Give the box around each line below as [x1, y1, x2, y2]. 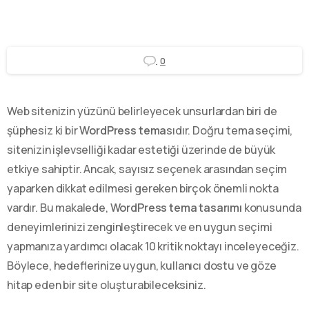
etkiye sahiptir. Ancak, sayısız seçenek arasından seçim [7, 161, 288, 177]
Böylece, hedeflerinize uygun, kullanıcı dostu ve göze [7, 257, 277, 273]
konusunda [241, 199, 301, 215]
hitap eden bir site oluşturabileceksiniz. [7, 277, 206, 292]
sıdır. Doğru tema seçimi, [166, 122, 293, 138]
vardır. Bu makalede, [7, 199, 110, 215]
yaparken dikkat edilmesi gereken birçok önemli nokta [7, 180, 279, 196]
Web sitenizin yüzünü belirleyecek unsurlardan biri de [7, 103, 277, 119]
